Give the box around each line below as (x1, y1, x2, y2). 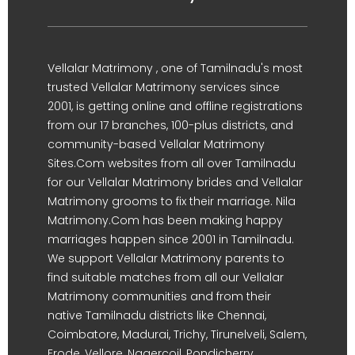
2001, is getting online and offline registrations (48, 97, 303, 114)
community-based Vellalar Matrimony (48, 136, 265, 152)
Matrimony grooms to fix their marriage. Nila (48, 193, 296, 209)
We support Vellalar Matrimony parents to (48, 250, 284, 266)
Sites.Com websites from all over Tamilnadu (48, 155, 296, 171)
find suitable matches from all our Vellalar (48, 269, 284, 285)
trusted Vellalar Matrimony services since (48, 78, 280, 95)
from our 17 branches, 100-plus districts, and (48, 116, 293, 133)
